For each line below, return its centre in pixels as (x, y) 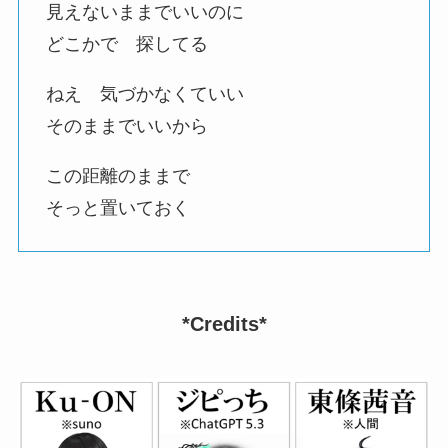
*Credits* (224, 324)
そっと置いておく (117, 208)
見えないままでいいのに (144, 12)
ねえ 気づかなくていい (144, 94)
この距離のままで (117, 176)
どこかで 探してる (126, 44)
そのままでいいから (126, 126)
